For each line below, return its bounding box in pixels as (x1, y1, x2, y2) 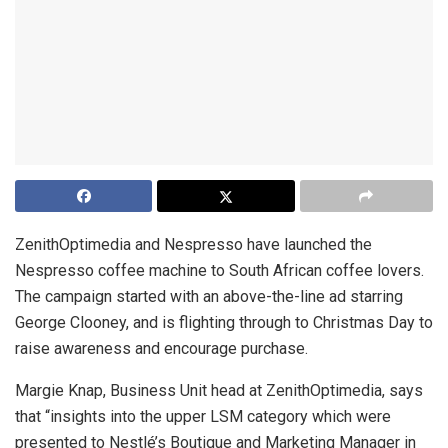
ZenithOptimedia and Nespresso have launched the (15, 235, 372, 255)
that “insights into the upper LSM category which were (15, 407, 391, 427)
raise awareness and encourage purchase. (15, 339, 308, 359)
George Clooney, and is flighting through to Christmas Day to (15, 313, 433, 333)
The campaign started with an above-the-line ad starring (15, 287, 403, 307)
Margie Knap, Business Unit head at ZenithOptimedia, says (15, 381, 423, 401)
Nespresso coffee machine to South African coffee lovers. (15, 261, 424, 281)
